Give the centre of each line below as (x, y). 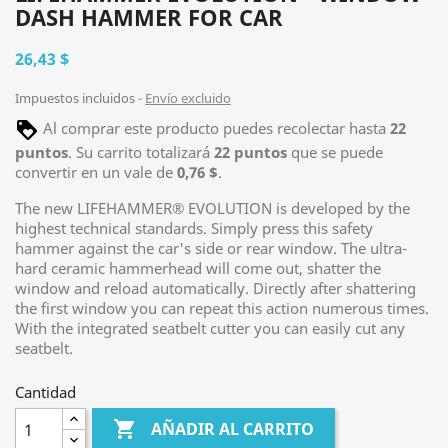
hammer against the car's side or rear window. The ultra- (211, 248)
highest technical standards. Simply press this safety (194, 228)
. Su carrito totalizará (141, 152)
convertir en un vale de (96, 172)
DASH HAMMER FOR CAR (149, 17)
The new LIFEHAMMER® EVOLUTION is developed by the (212, 208)
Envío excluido (188, 98)
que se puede (335, 152)
